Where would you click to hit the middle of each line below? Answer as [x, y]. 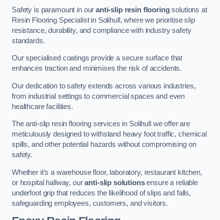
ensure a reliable [171, 182]
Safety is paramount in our [54, 10]
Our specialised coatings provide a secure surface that [97, 58]
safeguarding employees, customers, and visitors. [90, 203]
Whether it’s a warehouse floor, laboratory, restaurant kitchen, [107, 172]
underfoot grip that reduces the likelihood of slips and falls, [101, 193]
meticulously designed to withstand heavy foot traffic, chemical [109, 134]
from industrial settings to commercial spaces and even [98, 96]
